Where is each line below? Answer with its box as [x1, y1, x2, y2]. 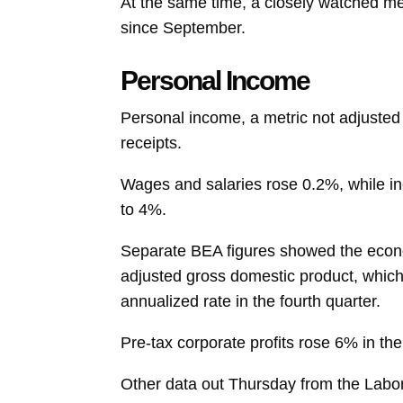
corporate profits [177, 333, 295, 352]
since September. [121, 19, 246, 37]
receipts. [121, 133, 183, 152]
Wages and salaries [121, 175, 263, 193]
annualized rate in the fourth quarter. [121, 291, 381, 310]
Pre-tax [121, 333, 174, 352]
